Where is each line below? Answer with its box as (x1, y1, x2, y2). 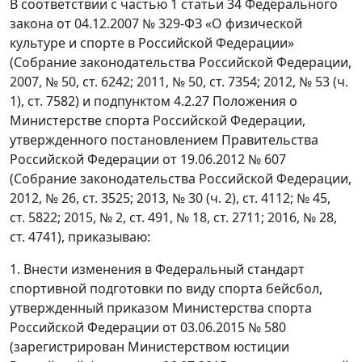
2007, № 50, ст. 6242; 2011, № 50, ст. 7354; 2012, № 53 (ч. (10, 73, 348, 91)
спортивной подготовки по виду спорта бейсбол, (10, 280, 322, 298)
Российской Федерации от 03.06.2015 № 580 (10, 318, 286, 337)
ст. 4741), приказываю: (10, 228, 150, 246)
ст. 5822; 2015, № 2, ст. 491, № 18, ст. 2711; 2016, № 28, (10, 208, 337, 227)
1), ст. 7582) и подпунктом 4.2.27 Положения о (10, 92, 297, 111)
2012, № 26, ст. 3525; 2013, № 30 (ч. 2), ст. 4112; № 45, (10, 189, 330, 208)
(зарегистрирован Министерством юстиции (10, 338, 289, 356)
